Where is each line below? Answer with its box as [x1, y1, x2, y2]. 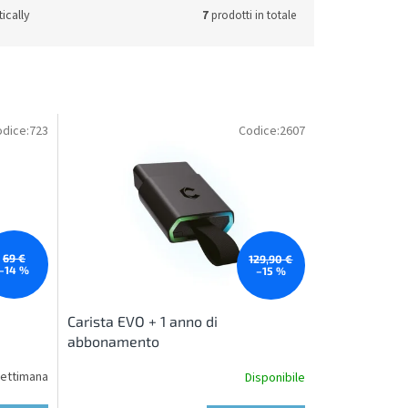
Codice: [238, 122, 280, 141]
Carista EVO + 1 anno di [66, 311, 218, 330]
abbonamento [66, 331, 159, 350]
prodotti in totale [209, 6, 296, 24]
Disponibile [244, 369, 305, 388]
